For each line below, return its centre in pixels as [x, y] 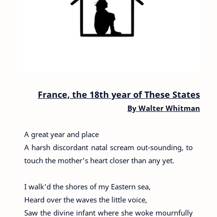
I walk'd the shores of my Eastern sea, [87, 187]
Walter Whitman [169, 108]
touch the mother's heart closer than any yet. [99, 161]
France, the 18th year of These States [119, 95]
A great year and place [62, 134]
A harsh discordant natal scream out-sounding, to [108, 147]
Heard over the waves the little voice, [86, 200]
